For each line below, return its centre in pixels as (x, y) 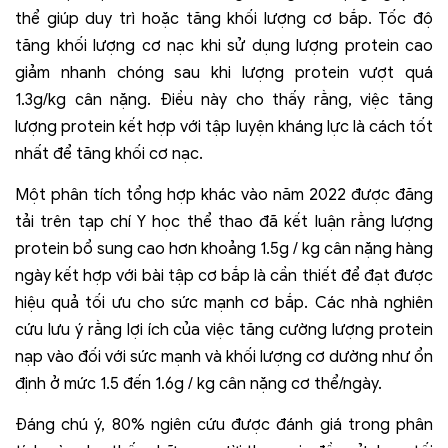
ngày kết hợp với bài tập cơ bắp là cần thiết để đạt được (224, 275)
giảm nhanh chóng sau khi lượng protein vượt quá (224, 72)
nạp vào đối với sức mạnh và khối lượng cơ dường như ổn (224, 356)
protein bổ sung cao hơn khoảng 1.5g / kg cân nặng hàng (224, 248)
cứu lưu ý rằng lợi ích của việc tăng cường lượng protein (224, 329)
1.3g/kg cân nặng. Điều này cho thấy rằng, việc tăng (224, 99)
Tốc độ (406, 18)
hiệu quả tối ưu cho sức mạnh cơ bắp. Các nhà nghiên (224, 302)
